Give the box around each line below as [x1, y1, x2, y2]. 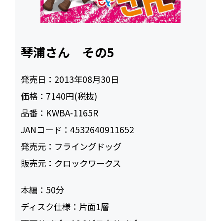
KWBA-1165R [46, 107, 99, 119]
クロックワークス [54, 157, 121, 169]
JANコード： [21, 123, 71, 136]
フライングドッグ [54, 140, 122, 152]
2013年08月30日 [54, 73, 119, 85]
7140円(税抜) [46, 90, 98, 102]
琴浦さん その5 [21, 43, 115, 61]
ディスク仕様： [21, 200, 79, 213]
